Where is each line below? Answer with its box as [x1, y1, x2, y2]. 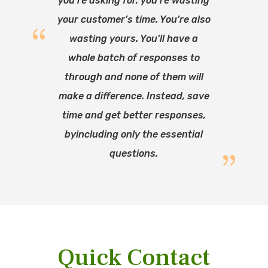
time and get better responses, [62, 109, 206, 121]
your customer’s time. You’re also [57, 13, 211, 25]
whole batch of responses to [68, 51, 200, 63]
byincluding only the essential [65, 128, 203, 140]
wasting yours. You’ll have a [69, 32, 199, 44]
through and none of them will [64, 71, 203, 83]
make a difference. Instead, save [58, 90, 209, 102]
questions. [109, 147, 159, 159]
